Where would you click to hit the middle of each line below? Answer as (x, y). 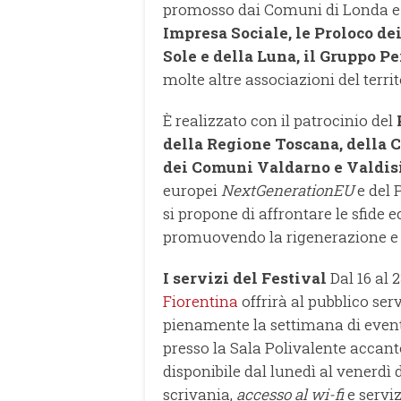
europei (192, 191)
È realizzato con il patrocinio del (280, 121)
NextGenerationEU (289, 191)
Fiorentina (200, 302)
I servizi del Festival (247, 278)
